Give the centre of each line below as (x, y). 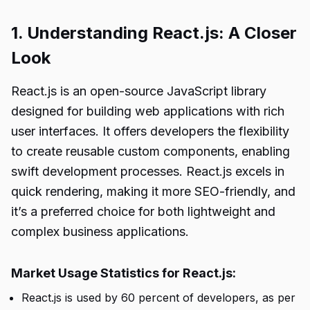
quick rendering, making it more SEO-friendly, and (153, 191)
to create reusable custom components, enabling (151, 151)
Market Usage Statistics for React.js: (124, 273)
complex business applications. (100, 231)
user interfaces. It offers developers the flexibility (150, 131)
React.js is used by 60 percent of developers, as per (158, 298)
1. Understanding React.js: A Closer (154, 33)
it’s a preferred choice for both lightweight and (143, 211)
